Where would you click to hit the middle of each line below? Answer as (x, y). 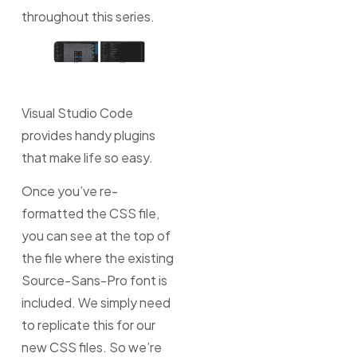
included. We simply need (96, 303)
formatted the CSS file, (90, 214)
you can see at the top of (96, 236)
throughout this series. (88, 16)
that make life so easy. (87, 157)
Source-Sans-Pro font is (94, 280)
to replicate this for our (88, 325)
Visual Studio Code (77, 112)
